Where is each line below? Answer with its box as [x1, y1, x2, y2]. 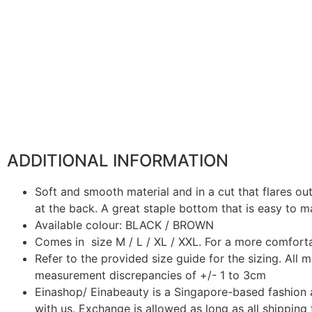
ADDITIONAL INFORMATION [7, 150, 228, 171]
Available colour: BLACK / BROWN [35, 218, 214, 233]
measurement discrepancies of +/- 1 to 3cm [35, 268, 266, 283]
